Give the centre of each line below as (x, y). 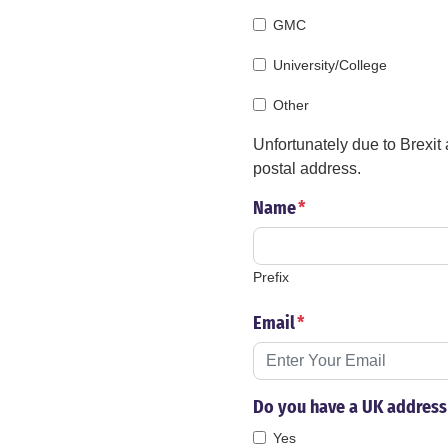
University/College (330, 65)
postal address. (307, 169)
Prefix (271, 277)
